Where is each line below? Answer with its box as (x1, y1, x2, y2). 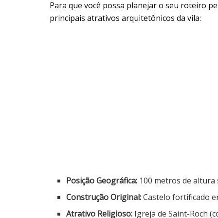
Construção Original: (66, 191, 142, 202)
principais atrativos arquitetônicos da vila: (50, 12, 201, 23)
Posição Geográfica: (66, 175, 138, 186)
